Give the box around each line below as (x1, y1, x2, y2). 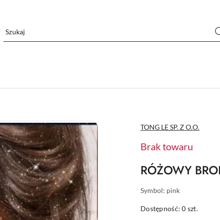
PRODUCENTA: (140, 126, 189, 135)
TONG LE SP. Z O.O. (140, 123, 199, 131)
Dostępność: (140, 204, 182, 213)
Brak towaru (140, 140, 193, 152)
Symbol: (140, 186, 166, 194)
